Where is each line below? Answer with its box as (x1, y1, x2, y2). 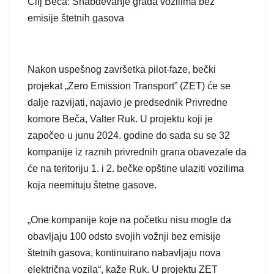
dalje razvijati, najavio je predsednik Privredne (28, 97, 228, 108)
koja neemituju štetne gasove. (28, 180, 157, 191)
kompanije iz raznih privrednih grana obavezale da (28, 147, 246, 158)
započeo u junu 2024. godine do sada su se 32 (28, 130, 230, 141)
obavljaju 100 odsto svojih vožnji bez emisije (28, 231, 221, 242)
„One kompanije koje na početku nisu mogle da (28, 215, 231, 226)
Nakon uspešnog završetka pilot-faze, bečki (28, 64, 216, 75)
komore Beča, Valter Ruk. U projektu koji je (28, 114, 213, 125)
